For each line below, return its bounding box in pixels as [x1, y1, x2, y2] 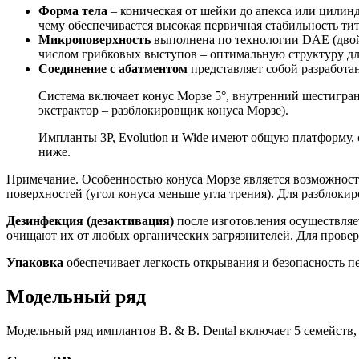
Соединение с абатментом [38, 62, 191, 76]
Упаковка [6, 256, 67, 270]
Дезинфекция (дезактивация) [6, 214, 174, 228]
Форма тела [38, 4, 111, 18]
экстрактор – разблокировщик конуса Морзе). [38, 103, 288, 118]
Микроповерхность [38, 33, 151, 47]
